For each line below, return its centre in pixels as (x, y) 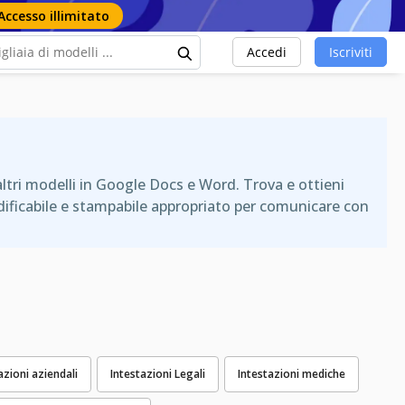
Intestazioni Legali (158, 373)
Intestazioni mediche (292, 373)
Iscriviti (351, 52)
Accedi (267, 52)
